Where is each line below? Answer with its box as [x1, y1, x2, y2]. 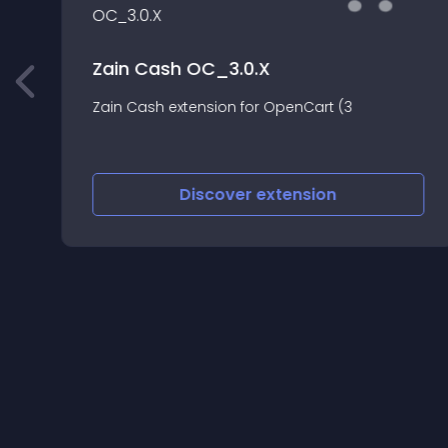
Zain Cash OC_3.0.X [90, 55, 269, 81]
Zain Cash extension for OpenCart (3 [90, 96, 351, 117]
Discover [178, 183, 256, 206]
